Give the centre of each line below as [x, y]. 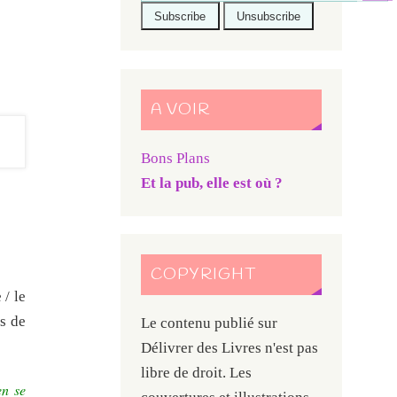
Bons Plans [176, 158]
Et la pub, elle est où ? [212, 183]
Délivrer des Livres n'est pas [230, 347]
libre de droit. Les [197, 372]
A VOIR [180, 109]
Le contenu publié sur [210, 323]
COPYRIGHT [203, 274]
